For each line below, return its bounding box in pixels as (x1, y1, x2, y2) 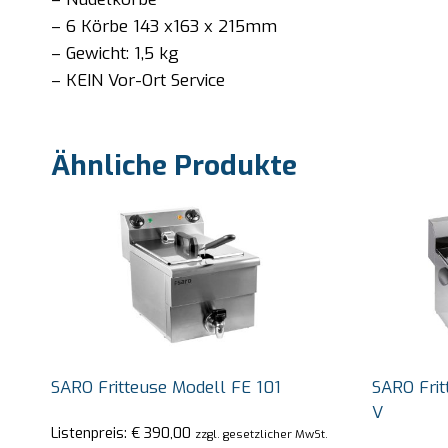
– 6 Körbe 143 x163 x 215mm (51, 14, 277, 38)
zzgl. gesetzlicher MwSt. (195, 426, 328, 443)
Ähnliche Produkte (51, 146, 297, 184)
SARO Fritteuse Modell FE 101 (51, 375, 281, 399)
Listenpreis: (51, 423, 131, 444)
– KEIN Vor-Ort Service (51, 68, 225, 92)
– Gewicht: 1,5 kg (51, 41, 179, 65)
